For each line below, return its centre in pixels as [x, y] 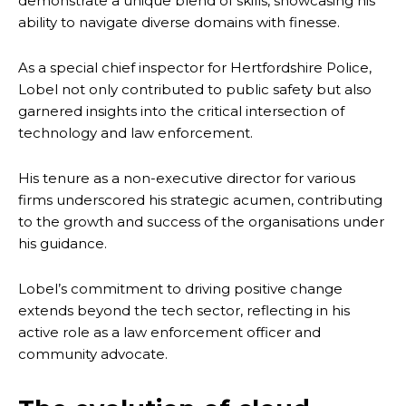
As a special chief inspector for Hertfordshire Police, [195, 67]
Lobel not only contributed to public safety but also [195, 89]
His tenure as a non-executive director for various [187, 178]
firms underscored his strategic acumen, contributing [200, 199]
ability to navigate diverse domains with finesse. [179, 22]
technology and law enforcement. [135, 132]
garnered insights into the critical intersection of [181, 111]
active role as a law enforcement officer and [169, 332]
